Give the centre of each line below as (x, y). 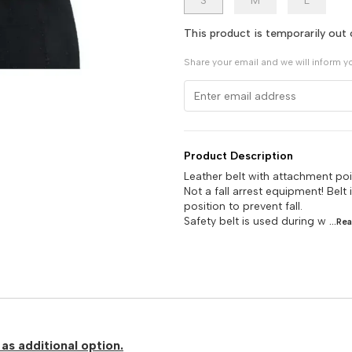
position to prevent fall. (243, 206)
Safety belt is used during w (255, 221)
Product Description (238, 156)
